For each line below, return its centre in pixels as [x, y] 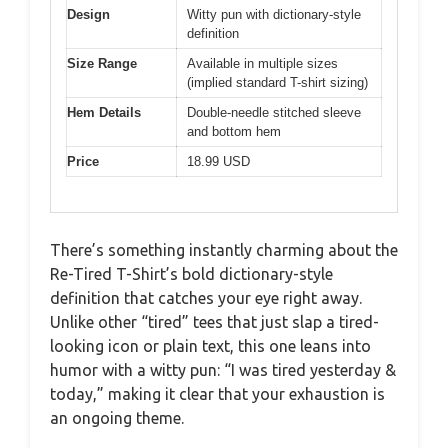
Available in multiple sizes [262, 63]
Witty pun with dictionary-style [274, 14]
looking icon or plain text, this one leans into [210, 345]
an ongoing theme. [117, 417]
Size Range [102, 63]
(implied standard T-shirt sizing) [277, 82]
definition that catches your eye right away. [206, 297]
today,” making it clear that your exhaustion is [217, 393]
